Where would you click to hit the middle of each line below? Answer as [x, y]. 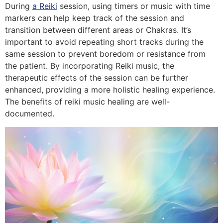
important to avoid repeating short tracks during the [104, 42]
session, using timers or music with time [134, 6]
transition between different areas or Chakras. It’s [98, 30]
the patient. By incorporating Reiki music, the [90, 66]
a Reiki [45, 6]
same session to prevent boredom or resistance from [105, 54]
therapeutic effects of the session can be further [97, 78]
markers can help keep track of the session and [95, 18]
